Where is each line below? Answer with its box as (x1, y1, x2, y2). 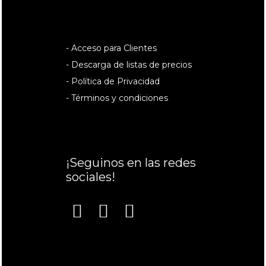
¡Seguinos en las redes (66, 156, 196, 170)
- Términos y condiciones (66, 93, 168, 103)
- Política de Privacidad (66, 76, 160, 87)
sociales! (66, 170, 115, 184)
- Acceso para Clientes (66, 43, 157, 53)
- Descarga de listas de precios (66, 59, 192, 70)
